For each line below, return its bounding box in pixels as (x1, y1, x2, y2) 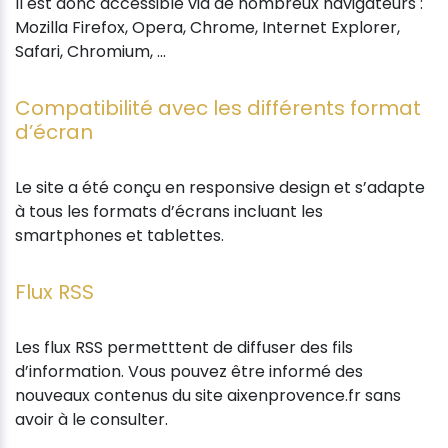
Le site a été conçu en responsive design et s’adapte (15, 175, 425, 199)
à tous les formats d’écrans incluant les (15, 199, 323, 223)
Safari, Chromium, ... (15, 39, 166, 63)
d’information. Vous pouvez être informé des (15, 359, 363, 383)
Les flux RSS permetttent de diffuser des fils (15, 335, 353, 359)
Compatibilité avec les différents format (15, 93, 421, 122)
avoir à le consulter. (15, 407, 168, 431)
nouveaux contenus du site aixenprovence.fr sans (15, 383, 401, 407)
